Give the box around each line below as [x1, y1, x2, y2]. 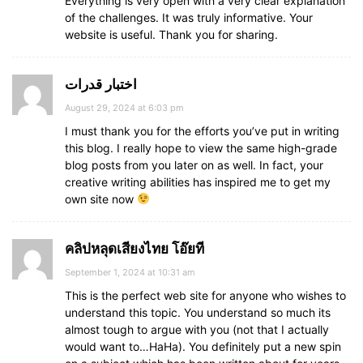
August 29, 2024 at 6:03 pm [65, 102, 184, 113]
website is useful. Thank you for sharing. [65, 28, 278, 41]
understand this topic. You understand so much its [65, 305, 331, 319]
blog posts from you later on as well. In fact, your [65, 158, 323, 172]
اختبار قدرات [65, 76, 137, 92]
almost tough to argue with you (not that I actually [65, 322, 329, 336]
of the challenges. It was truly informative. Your [65, 11, 313, 24]
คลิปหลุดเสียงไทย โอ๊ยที [65, 241, 204, 257]
